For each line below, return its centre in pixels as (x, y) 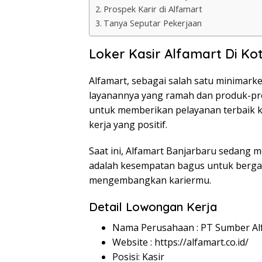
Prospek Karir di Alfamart (153, 9)
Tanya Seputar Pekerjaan (152, 23)
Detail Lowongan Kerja (153, 207)
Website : (133, 242)
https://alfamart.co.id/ (201, 242)
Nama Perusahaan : (156, 228)
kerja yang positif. (128, 125)
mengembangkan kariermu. (150, 180)
